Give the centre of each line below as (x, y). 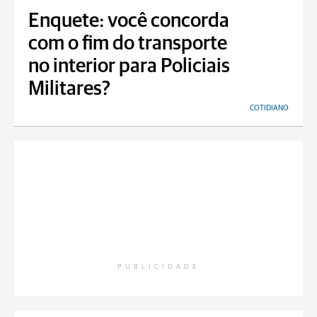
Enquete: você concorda (129, 21)
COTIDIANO (269, 108)
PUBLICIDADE (158, 267)
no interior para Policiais (129, 67)
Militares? (69, 89)
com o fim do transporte (128, 44)
